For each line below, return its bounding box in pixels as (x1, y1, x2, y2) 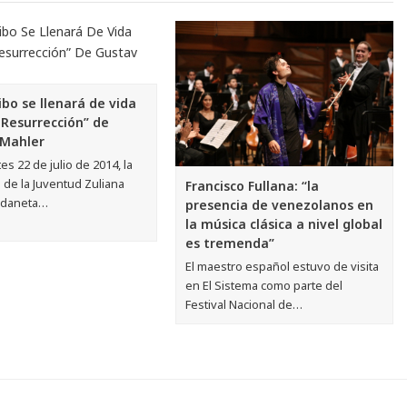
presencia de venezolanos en (185, 195, 374, 213)
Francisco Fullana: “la (185, 176, 320, 194)
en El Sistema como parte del (185, 276, 343, 293)
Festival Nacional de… (185, 295, 303, 313)
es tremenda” (185, 233, 275, 252)
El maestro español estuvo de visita (185, 257, 380, 274)
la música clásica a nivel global (185, 214, 383, 233)
